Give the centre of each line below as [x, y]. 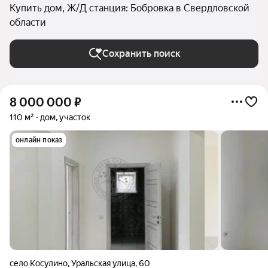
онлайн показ [39, 140]
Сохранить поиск [141, 54]
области [28, 22]
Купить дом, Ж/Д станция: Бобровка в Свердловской [130, 8]
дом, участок [65, 117]
